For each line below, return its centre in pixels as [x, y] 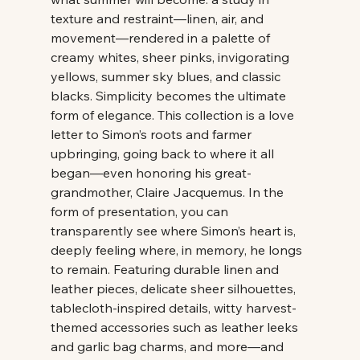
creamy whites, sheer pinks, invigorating [171, 57]
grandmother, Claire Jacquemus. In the [168, 192]
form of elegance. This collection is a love [174, 115]
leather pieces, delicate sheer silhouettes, [174, 288]
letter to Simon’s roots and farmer [152, 134]
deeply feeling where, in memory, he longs [178, 250]
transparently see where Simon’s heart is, [174, 230]
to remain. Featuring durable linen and [166, 269]
